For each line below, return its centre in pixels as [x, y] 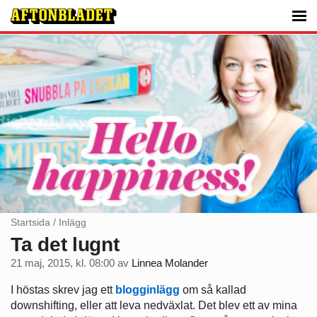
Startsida [30, 222]
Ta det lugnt [65, 244]
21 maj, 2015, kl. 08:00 [63, 263]
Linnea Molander [170, 263]
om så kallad [213, 290]
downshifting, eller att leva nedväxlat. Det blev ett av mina [154, 306]
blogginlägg [148, 290]
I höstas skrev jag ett [63, 290]
